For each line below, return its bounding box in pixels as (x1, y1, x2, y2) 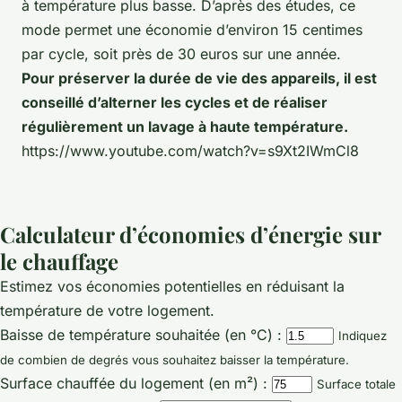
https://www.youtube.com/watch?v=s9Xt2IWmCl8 (22, 141, 359, 160)
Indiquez (338, 328, 387, 343)
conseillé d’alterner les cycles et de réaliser (22, 92, 328, 111)
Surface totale (317, 376, 396, 391)
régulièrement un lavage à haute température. (22, 117, 348, 135)
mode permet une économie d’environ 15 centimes (22, 20, 363, 39)
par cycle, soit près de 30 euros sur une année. (22, 44, 341, 63)
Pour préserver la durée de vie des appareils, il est (22, 68, 377, 87)
